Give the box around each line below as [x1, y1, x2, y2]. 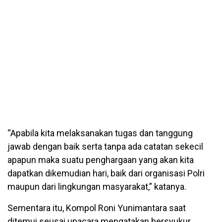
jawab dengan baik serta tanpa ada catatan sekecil [7, 141, 203, 152]
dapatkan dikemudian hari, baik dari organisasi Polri [7, 168, 205, 179]
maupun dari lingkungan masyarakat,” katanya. [7, 181, 186, 192]
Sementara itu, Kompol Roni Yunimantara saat [7, 203, 186, 214]
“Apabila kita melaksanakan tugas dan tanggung [7, 128, 193, 139]
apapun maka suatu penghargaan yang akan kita [7, 155, 194, 166]
